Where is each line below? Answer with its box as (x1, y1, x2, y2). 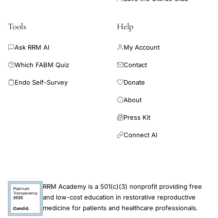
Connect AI (124, 131, 157, 139)
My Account (124, 43, 160, 51)
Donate (124, 78, 145, 86)
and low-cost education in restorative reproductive (43, 193, 196, 201)
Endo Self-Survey (15, 78, 68, 86)
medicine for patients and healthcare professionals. (43, 204, 198, 212)
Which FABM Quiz (15, 61, 69, 69)
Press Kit (124, 113, 150, 121)
